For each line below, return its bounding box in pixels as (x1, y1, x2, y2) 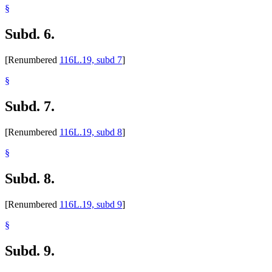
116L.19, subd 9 (59, 199, 122, 209)
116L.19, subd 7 (59, 55, 122, 66)
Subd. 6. (5, 26, 55, 42)
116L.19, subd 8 (59, 126, 122, 137)
